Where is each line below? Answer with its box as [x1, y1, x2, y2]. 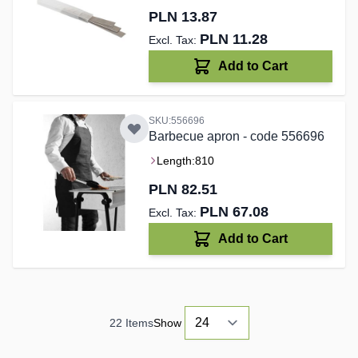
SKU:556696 [148, 115, 205, 127]
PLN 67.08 [199, 204, 268, 221]
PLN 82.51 [148, 181, 217, 198]
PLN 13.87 [148, 9, 217, 26]
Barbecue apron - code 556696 [148, 129, 324, 144]
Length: [156, 154, 195, 168]
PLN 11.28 [199, 31, 268, 48]
